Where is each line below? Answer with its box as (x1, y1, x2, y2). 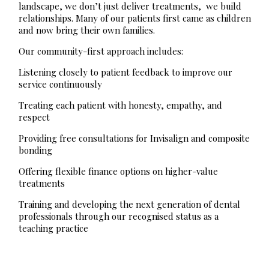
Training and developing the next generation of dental (18, 198, 240, 211)
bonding (18, 144, 52, 157)
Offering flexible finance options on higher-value (18, 165, 218, 178)
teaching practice (18, 222, 88, 235)
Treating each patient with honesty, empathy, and (18, 99, 222, 112)
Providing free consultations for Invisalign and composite (18, 132, 250, 145)
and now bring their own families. (18, 24, 155, 37)
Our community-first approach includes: (18, 45, 183, 58)
